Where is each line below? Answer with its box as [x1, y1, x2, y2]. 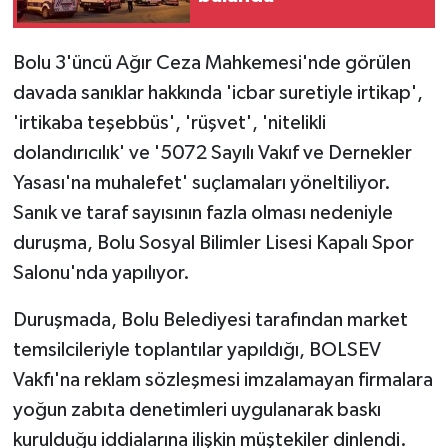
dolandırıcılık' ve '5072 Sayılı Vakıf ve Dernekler [12, 142, 412, 163]
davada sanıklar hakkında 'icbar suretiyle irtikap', [12, 82, 423, 103]
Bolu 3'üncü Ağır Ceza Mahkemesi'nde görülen [12, 52, 411, 73]
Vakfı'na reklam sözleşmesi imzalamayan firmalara [12, 369, 433, 390]
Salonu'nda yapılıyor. [12, 262, 190, 283]
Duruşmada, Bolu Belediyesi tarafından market [12, 309, 408, 330]
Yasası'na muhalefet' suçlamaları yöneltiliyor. [12, 172, 391, 193]
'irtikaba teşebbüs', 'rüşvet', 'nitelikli [12, 112, 326, 133]
